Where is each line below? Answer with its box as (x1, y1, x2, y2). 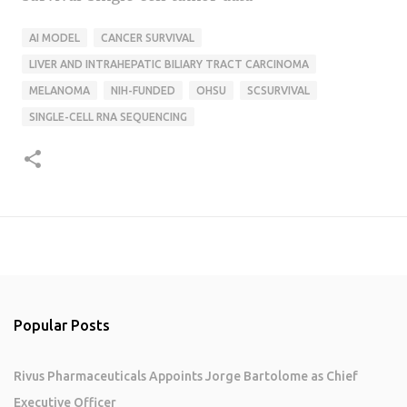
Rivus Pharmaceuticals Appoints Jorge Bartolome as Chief (14, 368, 358, 383)
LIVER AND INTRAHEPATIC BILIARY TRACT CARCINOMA (29, 57, 309, 70)
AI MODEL (29, 31, 80, 44)
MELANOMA (29, 84, 90, 96)
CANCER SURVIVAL (101, 31, 194, 44)
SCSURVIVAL (247, 84, 310, 96)
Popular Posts (14, 316, 110, 333)
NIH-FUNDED (111, 84, 175, 96)
